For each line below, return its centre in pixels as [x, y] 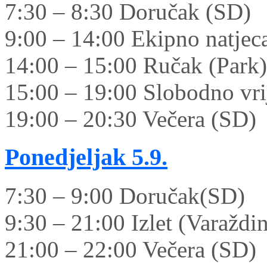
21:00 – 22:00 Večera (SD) [131, 250]
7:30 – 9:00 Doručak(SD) [125, 196]
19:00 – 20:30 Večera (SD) [131, 119]
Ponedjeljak [65, 157]
